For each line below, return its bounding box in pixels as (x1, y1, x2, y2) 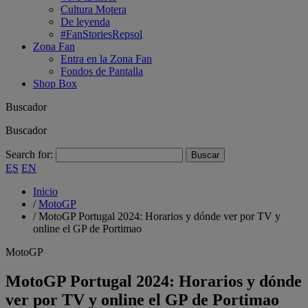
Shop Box (33, 78, 77, 89)
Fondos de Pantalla (60, 65, 143, 77)
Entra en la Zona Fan (60, 53, 152, 65)
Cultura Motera (60, 3, 126, 15)
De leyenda (60, 16, 110, 27)
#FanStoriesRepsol (60, 28, 142, 40)
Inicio (33, 186, 58, 197)
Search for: (5, 148, 53, 160)
